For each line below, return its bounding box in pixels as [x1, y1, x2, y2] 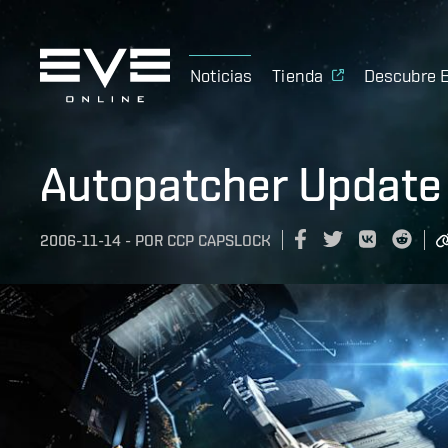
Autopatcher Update [40, 157, 442, 211]
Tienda [272, 64, 324, 86]
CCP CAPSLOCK [167, 231, 271, 251]
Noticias [190, 64, 253, 86]
